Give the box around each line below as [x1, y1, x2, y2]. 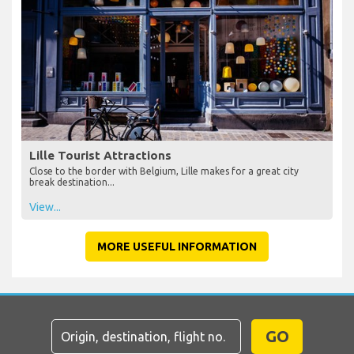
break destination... [29, 177, 115, 188]
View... [29, 201, 61, 214]
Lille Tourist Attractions [29, 149, 171, 163]
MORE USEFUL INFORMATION [97, 240, 257, 254]
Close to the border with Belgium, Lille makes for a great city [29, 166, 299, 177]
